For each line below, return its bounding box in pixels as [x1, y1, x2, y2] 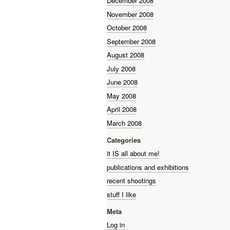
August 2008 [107, 50, 144, 60]
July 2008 [107, 63, 136, 73]
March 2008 [107, 118, 142, 128]
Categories [107, 135, 141, 145]
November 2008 [107, 9, 154, 19]
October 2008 [107, 23, 147, 33]
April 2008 [107, 104, 137, 114]
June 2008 [107, 77, 138, 87]
